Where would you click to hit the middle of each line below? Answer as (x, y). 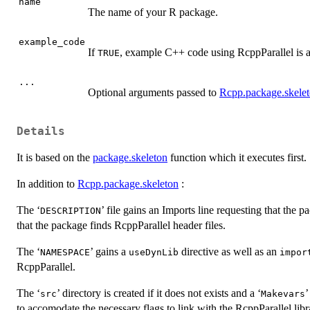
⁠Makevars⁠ (283, 293)
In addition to (47, 183)
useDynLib (154, 252)
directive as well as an (229, 251)
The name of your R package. (153, 12)
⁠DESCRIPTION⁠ (71, 210)
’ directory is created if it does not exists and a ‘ (159, 293)
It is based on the (55, 157)
